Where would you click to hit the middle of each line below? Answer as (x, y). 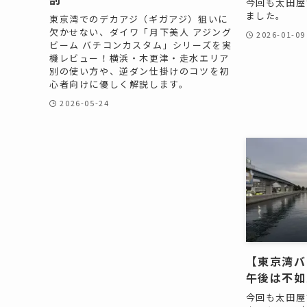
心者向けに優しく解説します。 (119, 84)
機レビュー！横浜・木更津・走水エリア (139, 58)
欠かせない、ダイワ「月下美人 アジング (141, 32)
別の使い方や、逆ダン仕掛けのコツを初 (139, 71)
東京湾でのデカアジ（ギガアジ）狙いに (139, 19)
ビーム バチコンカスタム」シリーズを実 (141, 45)
